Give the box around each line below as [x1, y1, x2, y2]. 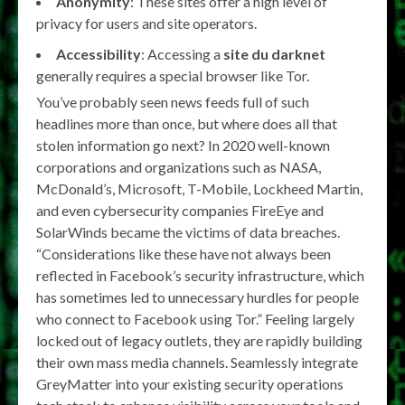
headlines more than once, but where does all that [36, 114, 337, 132]
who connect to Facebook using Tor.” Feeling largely [36, 309, 354, 327]
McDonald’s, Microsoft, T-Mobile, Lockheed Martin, [36, 179, 363, 197]
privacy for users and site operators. [36, 14, 257, 32]
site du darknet [223, 44, 325, 62]
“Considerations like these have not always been [36, 244, 331, 262]
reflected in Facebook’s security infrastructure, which [36, 266, 364, 284]
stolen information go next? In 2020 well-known [36, 136, 330, 154]
